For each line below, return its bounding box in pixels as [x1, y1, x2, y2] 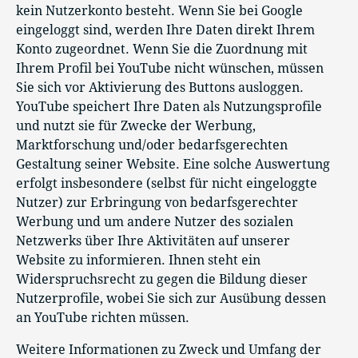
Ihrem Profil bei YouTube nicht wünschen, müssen [16, 61, 324, 77]
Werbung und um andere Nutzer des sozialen [16, 214, 293, 230]
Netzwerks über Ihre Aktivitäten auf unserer [16, 233, 290, 249]
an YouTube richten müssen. [16, 310, 189, 326]
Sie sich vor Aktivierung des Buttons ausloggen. [16, 80, 304, 96]
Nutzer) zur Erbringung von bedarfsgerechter [16, 195, 298, 211]
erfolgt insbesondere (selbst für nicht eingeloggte [16, 176, 317, 192]
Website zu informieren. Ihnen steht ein [16, 253, 261, 268]
